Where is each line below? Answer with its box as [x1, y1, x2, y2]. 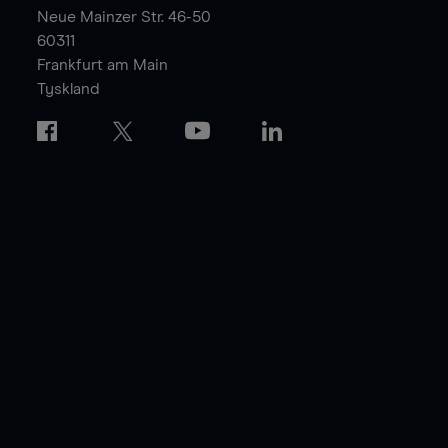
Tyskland [36, 81, 100, 98]
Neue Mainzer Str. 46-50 [36, 9, 211, 26]
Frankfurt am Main [36, 57, 168, 74]
